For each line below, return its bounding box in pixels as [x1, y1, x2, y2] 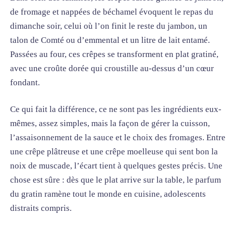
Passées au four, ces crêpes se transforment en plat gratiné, [10, 49, 218, 59]
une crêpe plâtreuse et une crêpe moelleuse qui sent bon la [10, 147, 218, 157]
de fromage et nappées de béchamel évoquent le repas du [10, 7, 213, 17]
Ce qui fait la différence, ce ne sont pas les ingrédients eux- [10, 104, 221, 115]
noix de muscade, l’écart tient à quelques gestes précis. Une [10, 161, 222, 171]
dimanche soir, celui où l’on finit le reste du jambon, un [10, 21, 207, 31]
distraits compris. [10, 203, 72, 213]
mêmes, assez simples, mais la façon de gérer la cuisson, [10, 119, 210, 129]
